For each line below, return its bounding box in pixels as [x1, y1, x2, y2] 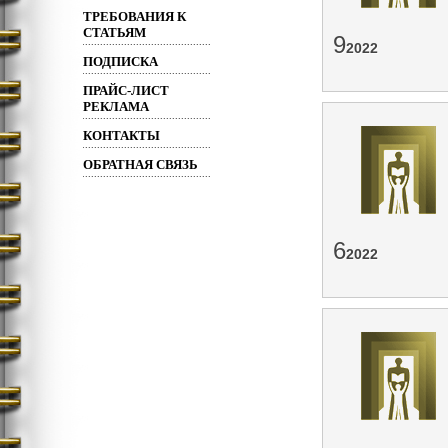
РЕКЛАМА [83, 99, 149, 114]
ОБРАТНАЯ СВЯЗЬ [83, 157, 198, 172]
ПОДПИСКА [83, 54, 158, 69]
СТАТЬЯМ [83, 25, 146, 40]
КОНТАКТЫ [83, 128, 160, 143]
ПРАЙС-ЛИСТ [83, 83, 169, 98]
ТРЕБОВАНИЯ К [83, 9, 186, 24]
